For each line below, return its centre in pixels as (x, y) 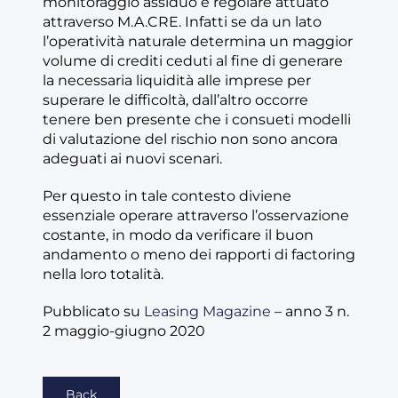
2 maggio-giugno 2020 (124, 331)
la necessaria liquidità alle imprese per (177, 80)
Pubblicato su (93, 311)
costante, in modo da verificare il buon (178, 235)
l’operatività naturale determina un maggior (198, 41)
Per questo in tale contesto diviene (167, 196)
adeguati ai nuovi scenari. (132, 159)
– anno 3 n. (310, 311)
